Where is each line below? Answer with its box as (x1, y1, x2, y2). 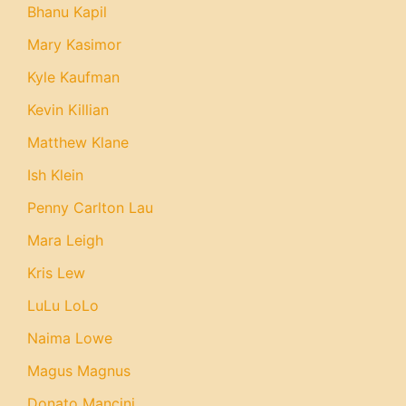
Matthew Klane (27, 133, 129, 151)
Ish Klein (27, 166, 83, 184)
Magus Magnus (27, 362, 130, 380)
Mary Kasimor (27, 35, 121, 53)
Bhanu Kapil (27, 3, 107, 21)
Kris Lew (27, 264, 85, 282)
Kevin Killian (27, 101, 109, 119)
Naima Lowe (27, 329, 112, 347)
